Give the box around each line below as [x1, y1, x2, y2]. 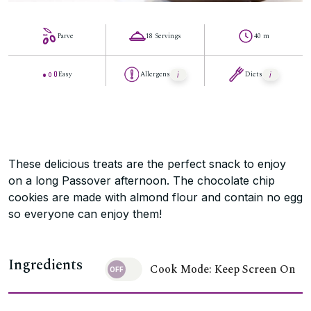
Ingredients [8, 254, 83, 276]
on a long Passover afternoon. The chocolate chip [8, 174, 275, 187]
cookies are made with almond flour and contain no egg [8, 190, 303, 204]
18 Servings [145, 31, 181, 42]
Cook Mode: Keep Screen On [150, 261, 296, 278]
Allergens [140, 69, 171, 80]
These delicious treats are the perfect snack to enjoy [8, 157, 286, 171]
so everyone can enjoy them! [8, 207, 162, 221]
